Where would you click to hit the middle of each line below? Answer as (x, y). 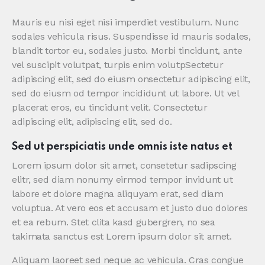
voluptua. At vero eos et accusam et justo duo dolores (130, 208)
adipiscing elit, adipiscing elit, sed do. (92, 122)
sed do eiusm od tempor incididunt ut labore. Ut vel (125, 93)
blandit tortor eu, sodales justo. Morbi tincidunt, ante (127, 51)
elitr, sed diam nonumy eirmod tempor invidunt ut (122, 180)
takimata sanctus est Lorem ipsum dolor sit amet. (122, 237)
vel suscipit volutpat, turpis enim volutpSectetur (118, 65)
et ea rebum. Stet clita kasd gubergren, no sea (114, 222)
